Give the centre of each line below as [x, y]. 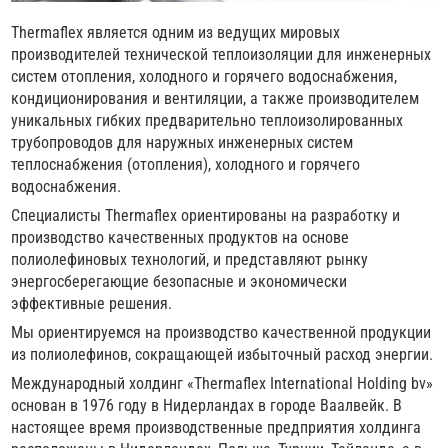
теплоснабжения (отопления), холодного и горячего [186, 165]
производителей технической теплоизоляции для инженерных [221, 55]
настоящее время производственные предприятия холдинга [216, 428]
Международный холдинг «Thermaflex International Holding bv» [222, 384]
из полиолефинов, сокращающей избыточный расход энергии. [222, 355]
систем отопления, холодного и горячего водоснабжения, [204, 77]
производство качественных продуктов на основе [180, 238]
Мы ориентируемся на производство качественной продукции [221, 333]
